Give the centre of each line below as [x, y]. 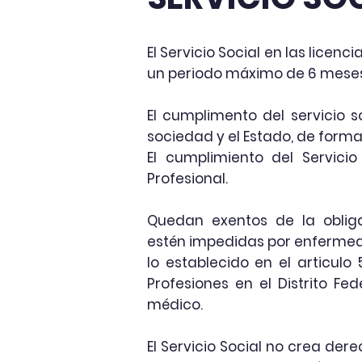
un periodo [186, 74]
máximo [254, 74]
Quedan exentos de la [235, 221]
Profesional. [187, 179]
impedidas [227, 242]
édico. [182, 305]
